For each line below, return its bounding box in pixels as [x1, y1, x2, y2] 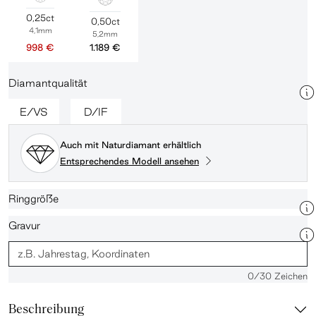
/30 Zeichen [254, 270, 308, 281]
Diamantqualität [8, 77, 87, 89]
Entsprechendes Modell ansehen [60, 155, 199, 166]
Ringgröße [8, 192, 59, 205]
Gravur [8, 219, 40, 231]
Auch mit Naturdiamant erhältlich [60, 140, 201, 150]
